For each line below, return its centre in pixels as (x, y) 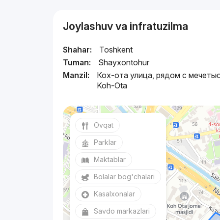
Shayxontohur (124, 62)
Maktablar (110, 159)
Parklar (105, 142)
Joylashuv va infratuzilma (126, 26)
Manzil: (76, 75)
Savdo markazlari (122, 211)
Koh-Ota (112, 85)
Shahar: (78, 50)
